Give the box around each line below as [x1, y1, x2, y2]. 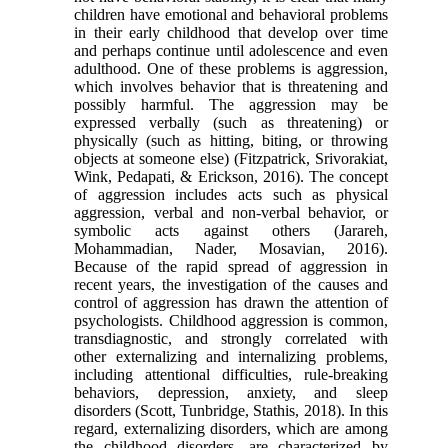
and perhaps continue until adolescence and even [74, 41, 388, 59]
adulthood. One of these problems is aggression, [74, 59, 388, 77]
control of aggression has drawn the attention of [74, 293, 388, 311]
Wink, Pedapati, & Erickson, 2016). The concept [74, 167, 388, 185]
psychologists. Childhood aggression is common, [74, 311, 388, 329]
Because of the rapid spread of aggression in [74, 257, 388, 275]
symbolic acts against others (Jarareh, [74, 221, 388, 239]
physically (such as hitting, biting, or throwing [74, 131, 388, 149]
